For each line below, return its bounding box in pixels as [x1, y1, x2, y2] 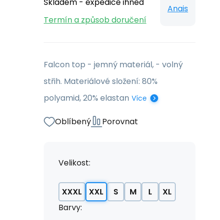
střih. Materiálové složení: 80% [44, 76, 158, 87]
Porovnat [102, 116, 138, 127]
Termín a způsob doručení [44, 14, 146, 26]
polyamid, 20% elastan [44, 92, 129, 104]
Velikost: [58, 157, 90, 168]
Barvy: [58, 202, 82, 213]
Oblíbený [55, 116, 91, 127]
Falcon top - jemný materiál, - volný [44, 59, 183, 70]
